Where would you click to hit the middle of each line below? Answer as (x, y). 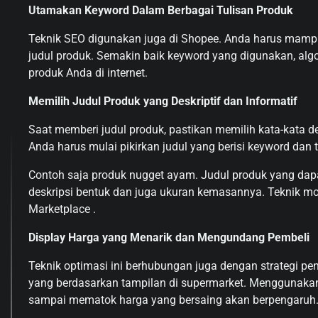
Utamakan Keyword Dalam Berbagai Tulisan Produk (161, 10)
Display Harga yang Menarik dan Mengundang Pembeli (169, 237)
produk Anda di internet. (88, 72)
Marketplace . (62, 209)
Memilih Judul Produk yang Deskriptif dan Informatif (163, 101)
